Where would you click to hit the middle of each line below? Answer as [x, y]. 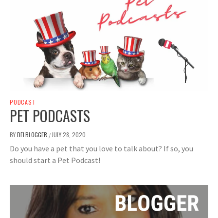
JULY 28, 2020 [69, 134]
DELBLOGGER [33, 134]
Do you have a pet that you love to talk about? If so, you [101, 148]
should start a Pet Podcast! [55, 160]
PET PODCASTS [50, 115]
